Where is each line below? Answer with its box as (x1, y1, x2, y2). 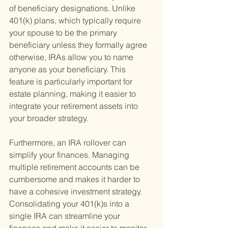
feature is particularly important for (9, 76, 134, 87)
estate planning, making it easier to (9, 89, 138, 99)
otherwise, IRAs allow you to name (9, 52, 135, 63)
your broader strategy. (9, 113, 88, 124)
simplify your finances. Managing (9, 150, 131, 160)
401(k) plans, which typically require (9, 15, 143, 26)
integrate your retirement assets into (9, 101, 140, 111)
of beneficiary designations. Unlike (9, 3, 137, 14)
